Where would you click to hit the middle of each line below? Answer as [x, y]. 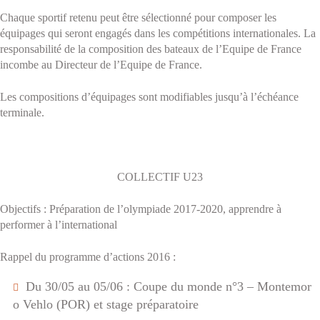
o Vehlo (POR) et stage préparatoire [106, 304]
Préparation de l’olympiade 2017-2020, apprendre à [165, 209]
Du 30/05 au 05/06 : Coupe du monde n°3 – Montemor [169, 286]
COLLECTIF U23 [160, 177]
